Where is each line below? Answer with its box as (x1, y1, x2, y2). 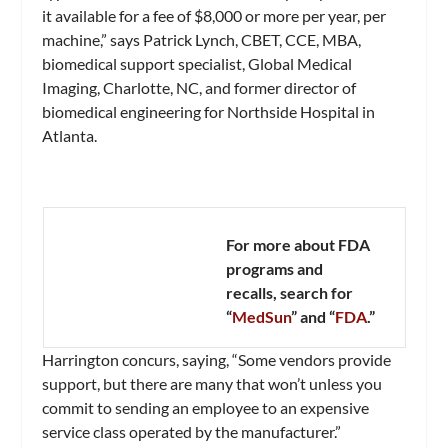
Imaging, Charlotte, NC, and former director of (42, 77, 357, 97)
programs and (225, 259, 323, 279)
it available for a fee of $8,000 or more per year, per (42, 5, 387, 25)
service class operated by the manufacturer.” (42, 422, 342, 442)
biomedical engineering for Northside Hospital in (42, 101, 376, 121)
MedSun (231, 307, 291, 327)
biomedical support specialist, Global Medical (42, 53, 353, 73)
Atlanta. (42, 125, 98, 145)
